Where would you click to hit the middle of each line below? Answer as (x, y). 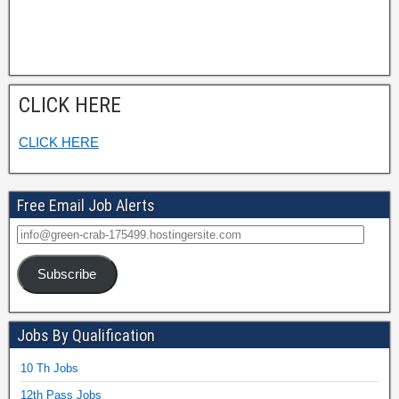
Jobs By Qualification (86, 335)
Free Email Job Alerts (86, 205)
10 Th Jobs (49, 368)
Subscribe (67, 274)
